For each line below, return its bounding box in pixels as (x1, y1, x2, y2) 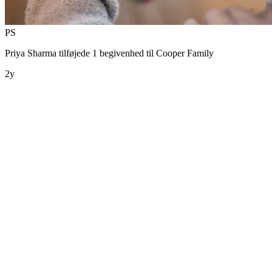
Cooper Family (156, 47, 214, 58)
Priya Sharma (5, 47, 56, 58)
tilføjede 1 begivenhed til (56, 47, 156, 58)
